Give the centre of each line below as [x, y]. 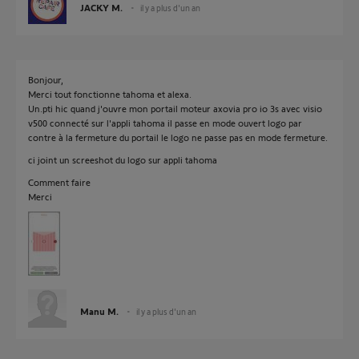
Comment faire [59, 182]
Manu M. [99, 311]
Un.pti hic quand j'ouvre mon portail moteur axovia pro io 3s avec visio [175, 108]
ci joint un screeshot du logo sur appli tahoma [123, 159]
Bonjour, [46, 79]
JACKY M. [101, 7]
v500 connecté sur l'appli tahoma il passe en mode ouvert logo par [165, 123]
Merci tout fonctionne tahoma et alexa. [110, 94]
